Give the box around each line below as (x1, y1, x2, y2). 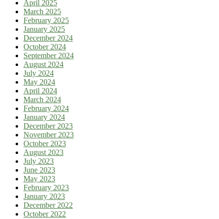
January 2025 (23, 24, 65, 33)
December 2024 (23, 33, 73, 42)
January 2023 (23, 192, 65, 200)
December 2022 (23, 200, 73, 209)
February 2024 (23, 104, 69, 112)
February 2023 (23, 183, 69, 192)
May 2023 (23, 174, 55, 183)
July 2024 (23, 68, 54, 77)
